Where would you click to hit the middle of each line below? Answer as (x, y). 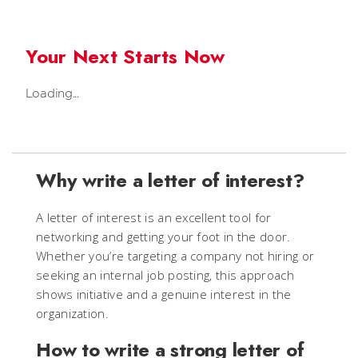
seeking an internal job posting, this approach (165, 274)
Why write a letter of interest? (170, 180)
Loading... (52, 93)
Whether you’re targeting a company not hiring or (175, 255)
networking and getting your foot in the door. (163, 236)
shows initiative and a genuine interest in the (164, 294)
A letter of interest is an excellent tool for (154, 217)
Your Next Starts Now (125, 56)
